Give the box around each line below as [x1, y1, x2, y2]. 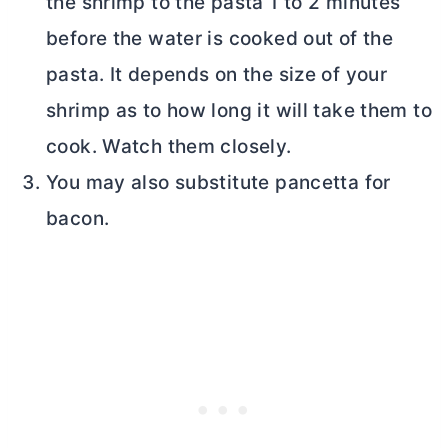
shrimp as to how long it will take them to [46, 99, 432, 123]
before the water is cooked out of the [46, 27, 394, 51]
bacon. [46, 207, 110, 231]
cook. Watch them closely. [46, 135, 292, 159]
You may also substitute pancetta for [46, 171, 391, 195]
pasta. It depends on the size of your [46, 63, 388, 87]
